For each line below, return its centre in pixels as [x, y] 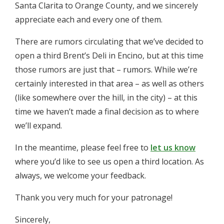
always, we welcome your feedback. [80, 175]
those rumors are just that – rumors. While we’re [106, 69]
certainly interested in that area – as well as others [109, 83]
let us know [173, 147]
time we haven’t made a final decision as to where [107, 111]
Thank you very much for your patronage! [94, 197]
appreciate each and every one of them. [89, 19]
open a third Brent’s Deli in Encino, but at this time [109, 55]
